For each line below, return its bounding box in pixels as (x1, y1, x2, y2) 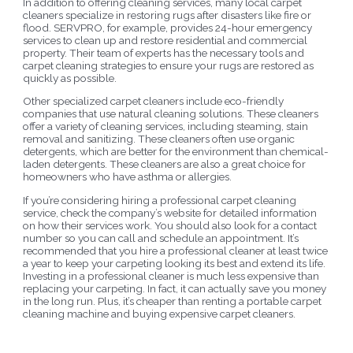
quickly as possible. (23, 71, 117, 84)
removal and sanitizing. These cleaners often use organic (23, 132, 295, 146)
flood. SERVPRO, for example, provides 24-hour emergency (23, 20, 313, 34)
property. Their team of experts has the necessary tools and (23, 46, 305, 59)
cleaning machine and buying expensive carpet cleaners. (23, 307, 296, 321)
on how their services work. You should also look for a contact (23, 219, 318, 232)
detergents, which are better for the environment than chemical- (23, 145, 329, 158)
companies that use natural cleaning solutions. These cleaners (23, 107, 319, 121)
